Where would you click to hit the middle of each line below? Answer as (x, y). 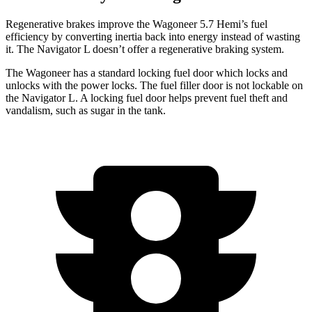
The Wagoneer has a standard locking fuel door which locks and (147, 72)
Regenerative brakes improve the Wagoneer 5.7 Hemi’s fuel (136, 24)
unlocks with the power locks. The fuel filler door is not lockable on (154, 85)
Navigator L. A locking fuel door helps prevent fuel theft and (155, 97)
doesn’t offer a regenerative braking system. (187, 49)
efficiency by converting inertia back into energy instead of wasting (153, 36)
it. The (21, 49)
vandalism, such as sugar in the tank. (86, 110)
